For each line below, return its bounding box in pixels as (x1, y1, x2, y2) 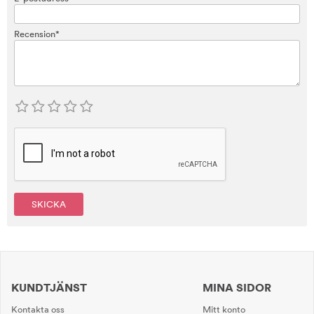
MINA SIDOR (203, 280, 271, 294)
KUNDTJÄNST (11, 280, 87, 294)
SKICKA (32, 198, 66, 210)
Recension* (14, 28, 60, 39)
